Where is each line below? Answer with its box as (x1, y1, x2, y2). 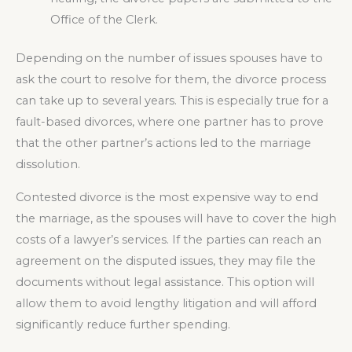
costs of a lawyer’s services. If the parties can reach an (16, 232, 321, 247)
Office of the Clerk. (49, 13, 158, 27)
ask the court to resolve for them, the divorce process (16, 72, 326, 87)
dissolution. (16, 157, 80, 172)
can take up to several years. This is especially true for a (16, 93, 328, 108)
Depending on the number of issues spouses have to (16, 51, 323, 66)
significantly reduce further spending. (16, 317, 230, 332)
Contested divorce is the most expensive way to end (16, 189, 318, 204)
